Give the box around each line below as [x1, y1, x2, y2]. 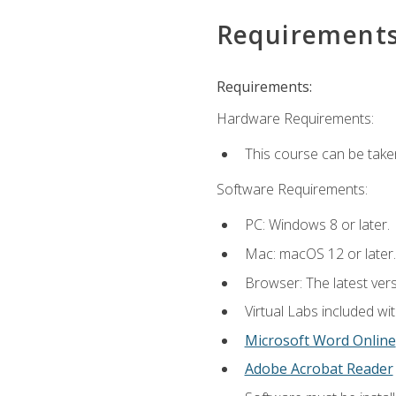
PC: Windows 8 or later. [244, 215, 390, 235]
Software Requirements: [216, 179, 368, 200]
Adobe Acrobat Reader [244, 359, 393, 379]
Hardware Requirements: [216, 108, 374, 128]
